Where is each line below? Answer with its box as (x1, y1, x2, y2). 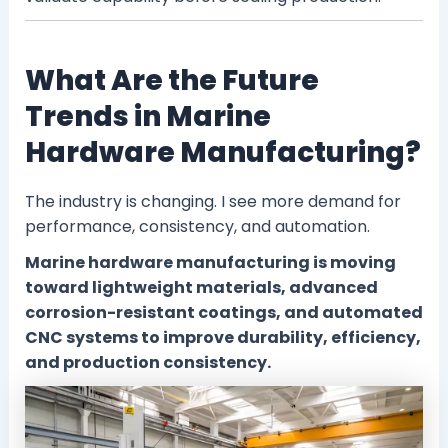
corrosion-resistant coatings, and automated (24, 301, 423, 325)
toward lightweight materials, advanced (24, 276, 378, 300)
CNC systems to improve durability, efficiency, (24, 326, 421, 350)
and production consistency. (24, 351, 271, 375)
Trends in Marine (24, 96, 271, 136)
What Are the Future (24, 60, 319, 100)
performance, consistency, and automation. (24, 215, 370, 239)
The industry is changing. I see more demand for (24, 190, 401, 214)
